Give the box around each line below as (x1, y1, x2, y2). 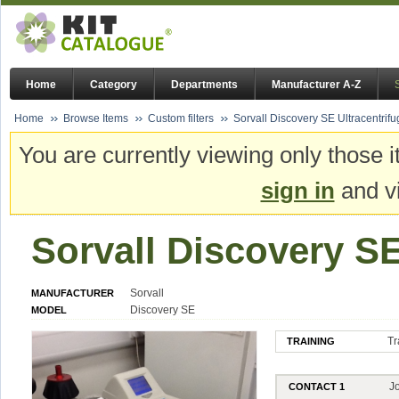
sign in (260, 177, 335, 205)
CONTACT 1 (289, 380, 346, 392)
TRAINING (287, 335, 336, 346)
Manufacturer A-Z (272, 78, 361, 92)
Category (90, 78, 137, 92)
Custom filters (148, 112, 214, 125)
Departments (171, 78, 238, 92)
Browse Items (63, 112, 128, 125)
